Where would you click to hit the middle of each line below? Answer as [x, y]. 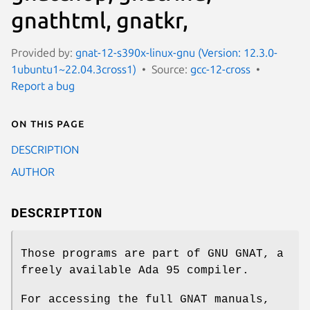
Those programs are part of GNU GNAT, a [152, 254]
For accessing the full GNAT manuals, [145, 299]
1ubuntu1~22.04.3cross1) [74, 69]
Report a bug [43, 85]
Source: [171, 69]
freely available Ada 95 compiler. [135, 270]
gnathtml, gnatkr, [100, 20]
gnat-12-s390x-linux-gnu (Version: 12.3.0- [176, 52]
